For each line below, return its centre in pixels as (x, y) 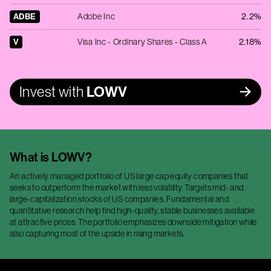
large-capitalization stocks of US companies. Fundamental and (119, 199)
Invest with (52, 92)
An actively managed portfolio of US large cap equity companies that (129, 176)
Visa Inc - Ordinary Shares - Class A (143, 42)
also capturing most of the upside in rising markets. (97, 233)
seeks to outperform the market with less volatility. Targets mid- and (127, 188)
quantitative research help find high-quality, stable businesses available (132, 211)
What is (31, 157)
